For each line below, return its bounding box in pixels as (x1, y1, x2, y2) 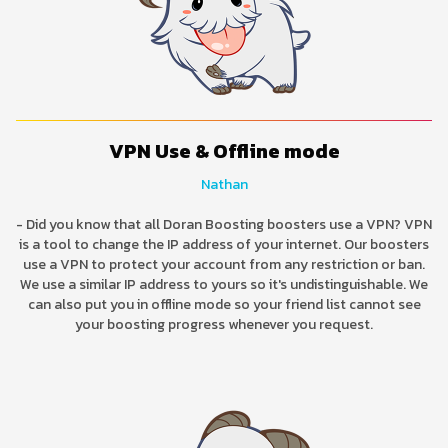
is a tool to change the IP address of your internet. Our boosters (19, 233, 429, 255)
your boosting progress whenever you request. (75, 313, 373, 335)
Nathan (200, 173, 248, 195)
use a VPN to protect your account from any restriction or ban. (23, 253, 425, 275)
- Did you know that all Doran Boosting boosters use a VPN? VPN (16, 213, 432, 235)
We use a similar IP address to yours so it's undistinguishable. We (20, 273, 428, 295)
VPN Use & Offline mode (108, 135, 340, 166)
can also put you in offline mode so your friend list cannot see (27, 293, 421, 315)
